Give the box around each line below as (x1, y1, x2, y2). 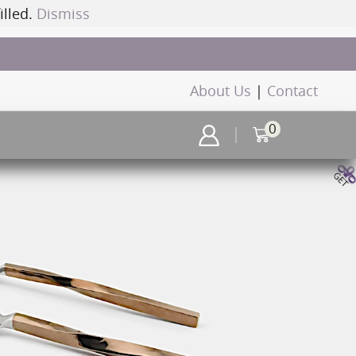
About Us (189, 81, 251, 100)
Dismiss (36, 4, 90, 23)
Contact (266, 81, 318, 100)
